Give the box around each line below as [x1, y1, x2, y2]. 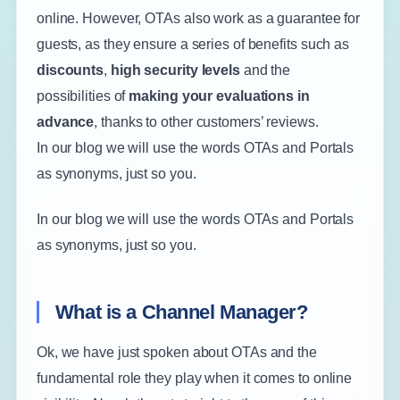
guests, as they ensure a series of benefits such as [36, 37, 350, 52]
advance [36, 114, 95, 129]
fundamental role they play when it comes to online [36, 371, 353, 386]
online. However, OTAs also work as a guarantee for [36, 11, 361, 26]
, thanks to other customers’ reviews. [94, 114, 319, 129]
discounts [36, 62, 104, 78]
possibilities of [36, 88, 129, 104]
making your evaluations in [129, 88, 310, 104]
